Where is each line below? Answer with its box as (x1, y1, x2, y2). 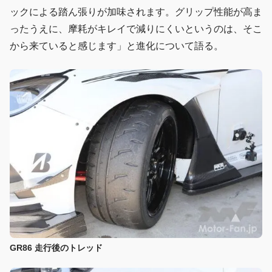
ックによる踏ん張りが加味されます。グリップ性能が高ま (10, 7, 262, 18)
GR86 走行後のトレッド (10, 242, 103, 253)
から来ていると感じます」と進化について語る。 (10, 41, 223, 52)
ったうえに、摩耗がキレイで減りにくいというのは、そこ (10, 24, 262, 35)
